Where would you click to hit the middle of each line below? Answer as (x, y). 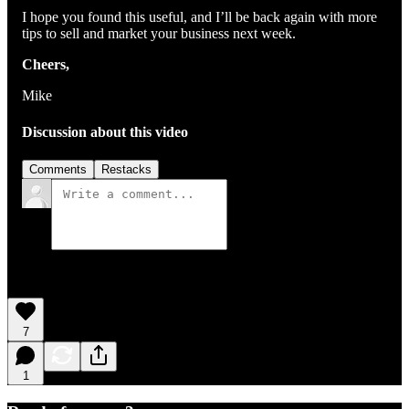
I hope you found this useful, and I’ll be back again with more (199, 17)
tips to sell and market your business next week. (161, 34)
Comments (58, 169)
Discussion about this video (105, 131)
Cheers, (46, 65)
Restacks (126, 169)
